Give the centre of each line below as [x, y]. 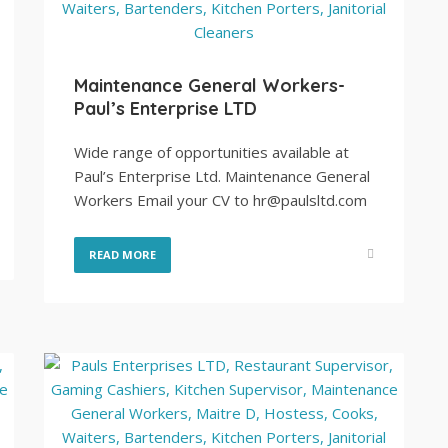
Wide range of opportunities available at [211, 152]
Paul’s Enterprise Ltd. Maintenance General [222, 176]
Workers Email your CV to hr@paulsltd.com [220, 200]
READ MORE [122, 254]
